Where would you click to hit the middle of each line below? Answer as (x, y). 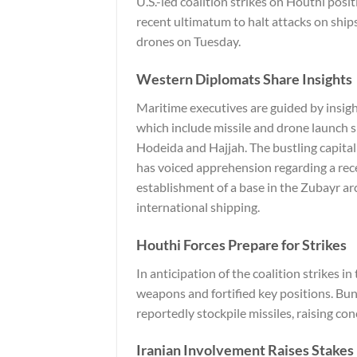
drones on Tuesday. (188, 41)
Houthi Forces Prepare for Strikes (241, 244)
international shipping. (198, 206)
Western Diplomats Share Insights (244, 78)
